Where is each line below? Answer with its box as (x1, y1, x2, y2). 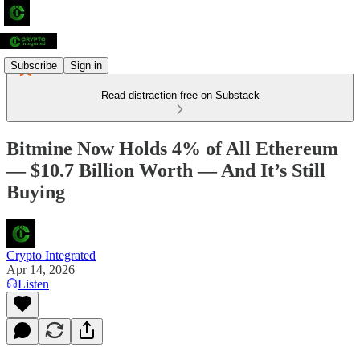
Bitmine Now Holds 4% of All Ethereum (6, 137, 338, 159)
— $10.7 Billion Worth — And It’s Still (6, 159, 325, 181)
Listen (18, 276, 49, 291)
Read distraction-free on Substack (100, 89, 260, 101)
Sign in (70, 59, 102, 72)
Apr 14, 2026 (6, 262, 75, 276)
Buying (6, 181, 65, 202)
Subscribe (10, 59, 57, 72)
